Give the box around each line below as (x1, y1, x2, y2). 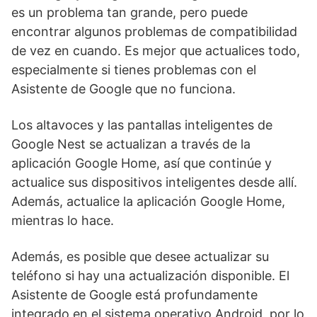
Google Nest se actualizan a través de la (11, 137, 250, 151)
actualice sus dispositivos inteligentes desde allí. (11, 175, 297, 190)
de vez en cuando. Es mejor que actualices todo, (11, 43, 300, 58)
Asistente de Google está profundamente (11, 287, 258, 302)
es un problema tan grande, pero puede (11, 5, 248, 20)
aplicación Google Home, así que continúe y (11, 156, 272, 171)
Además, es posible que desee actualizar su (11, 249, 269, 264)
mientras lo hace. (11, 213, 114, 228)
